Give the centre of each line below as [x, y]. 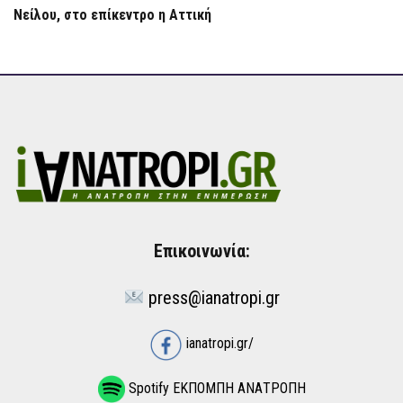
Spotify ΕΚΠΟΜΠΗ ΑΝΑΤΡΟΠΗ [215, 388]
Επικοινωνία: [201, 251]
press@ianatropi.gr [214, 297]
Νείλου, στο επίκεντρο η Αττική [112, 15]
